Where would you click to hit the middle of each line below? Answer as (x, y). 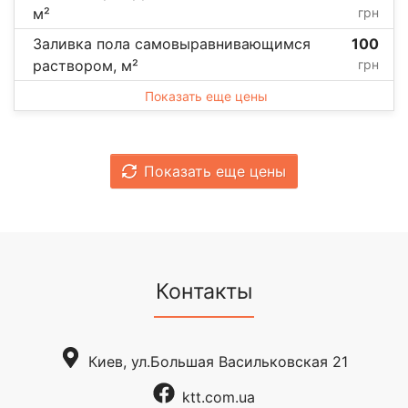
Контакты (204, 291)
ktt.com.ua (218, 397)
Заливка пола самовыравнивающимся (172, 43)
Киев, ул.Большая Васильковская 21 (219, 361)
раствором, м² (86, 65)
